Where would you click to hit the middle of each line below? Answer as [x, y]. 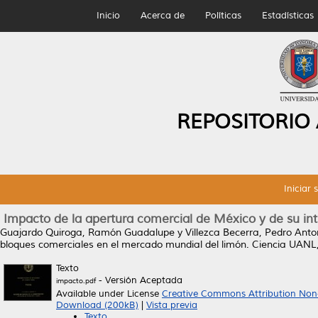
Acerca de [162, 16]
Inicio [108, 16]
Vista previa [172, 305]
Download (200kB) [97, 305]
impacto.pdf [76, 281]
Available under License [109, 294]
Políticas [223, 16]
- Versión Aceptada [139, 280]
